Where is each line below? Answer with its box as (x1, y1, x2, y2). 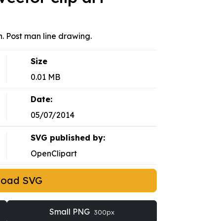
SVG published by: (30, 133, 105, 143)
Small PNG (49, 207, 92, 217)
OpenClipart (30, 148, 77, 159)
